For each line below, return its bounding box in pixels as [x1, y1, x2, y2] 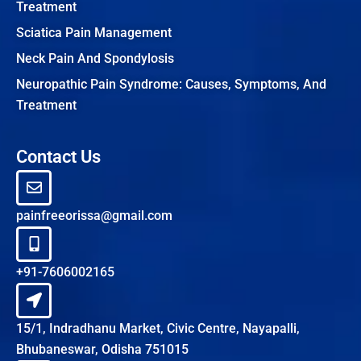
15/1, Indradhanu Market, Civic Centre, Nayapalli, [16, 320, 300, 336]
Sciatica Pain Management [16, 24, 172, 40]
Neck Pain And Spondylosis [16, 50, 174, 66]
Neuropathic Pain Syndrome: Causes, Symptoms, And [16, 76, 326, 92]
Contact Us [16, 146, 101, 167]
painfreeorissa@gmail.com [16, 207, 172, 223]
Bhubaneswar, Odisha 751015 [16, 341, 189, 357]
